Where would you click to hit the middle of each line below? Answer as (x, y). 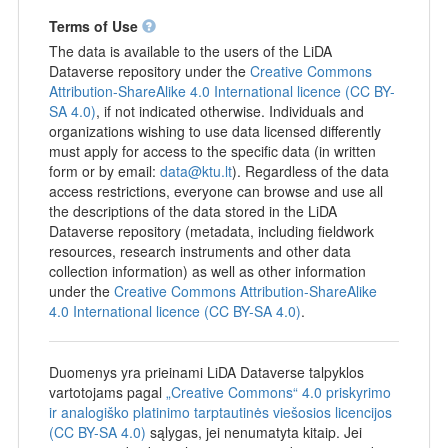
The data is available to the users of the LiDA (190, 50)
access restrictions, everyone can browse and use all (215, 190)
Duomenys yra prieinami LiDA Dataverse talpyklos (206, 371)
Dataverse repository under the (149, 70)
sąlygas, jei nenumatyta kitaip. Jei (253, 431)
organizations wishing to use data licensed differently (214, 130)
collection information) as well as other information (207, 270)
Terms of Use (95, 25)
